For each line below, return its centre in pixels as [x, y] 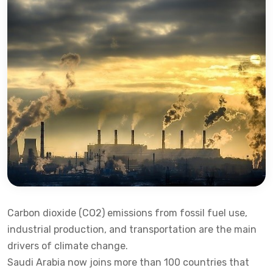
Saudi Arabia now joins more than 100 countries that [128, 262]
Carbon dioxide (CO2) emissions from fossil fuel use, [127, 213]
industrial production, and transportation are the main [132, 229]
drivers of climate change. [68, 246]
